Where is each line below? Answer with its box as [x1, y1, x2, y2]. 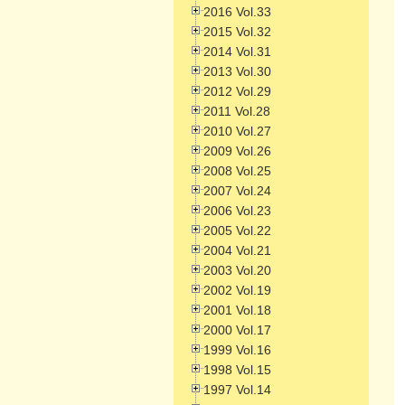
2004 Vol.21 [203, 243, 271, 258]
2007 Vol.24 [203, 184, 271, 198]
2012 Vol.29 [203, 84, 271, 99]
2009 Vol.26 [203, 144, 271, 158]
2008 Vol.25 [203, 164, 271, 178]
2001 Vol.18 [203, 303, 271, 317]
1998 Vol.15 [203, 363, 271, 377]
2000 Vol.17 [203, 323, 271, 337]
